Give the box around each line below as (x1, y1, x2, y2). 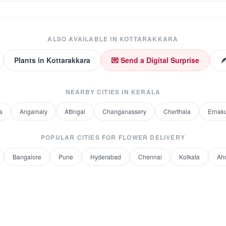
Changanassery (102, 107, 146, 116)
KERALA (131, 87, 161, 96)
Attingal (64, 107, 85, 116)
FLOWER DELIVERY (118, 133, 185, 142)
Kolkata (179, 152, 200, 161)
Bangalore (12, 152, 41, 161)
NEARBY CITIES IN (65, 87, 132, 96)
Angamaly (19, 107, 47, 116)
